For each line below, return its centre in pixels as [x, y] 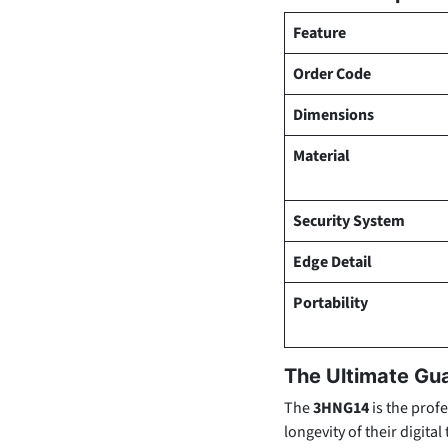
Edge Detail [332, 262]
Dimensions [333, 115]
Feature [319, 33]
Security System [349, 221]
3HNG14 [341, 408]
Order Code [332, 74]
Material [321, 156]
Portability [330, 303]
